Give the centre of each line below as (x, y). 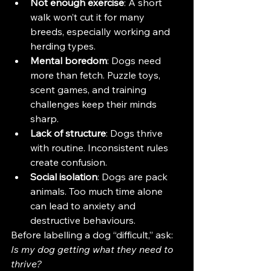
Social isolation (64, 177)
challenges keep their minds (95, 104)
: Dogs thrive (135, 133)
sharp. (44, 119)
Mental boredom (69, 60)
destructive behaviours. (83, 220)
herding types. (63, 46)
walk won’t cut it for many (89, 17)
